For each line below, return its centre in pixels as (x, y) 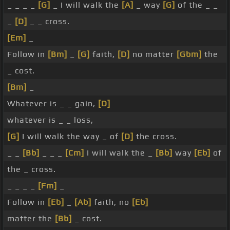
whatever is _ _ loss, (50, 120)
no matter (153, 54)
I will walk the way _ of (70, 137)
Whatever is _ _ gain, (53, 104)
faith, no (112, 202)
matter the (31, 219)
